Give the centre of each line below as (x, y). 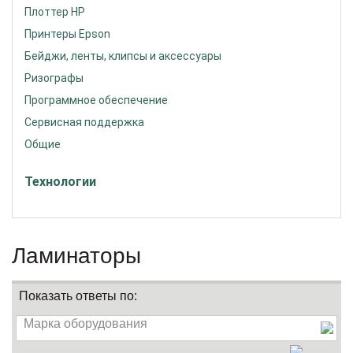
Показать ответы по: (78, 296)
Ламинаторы (76, 256)
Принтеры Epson (67, 34)
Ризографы (54, 78)
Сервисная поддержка (84, 122)
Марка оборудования (85, 323)
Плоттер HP (55, 12)
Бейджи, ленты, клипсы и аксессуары (123, 56)
